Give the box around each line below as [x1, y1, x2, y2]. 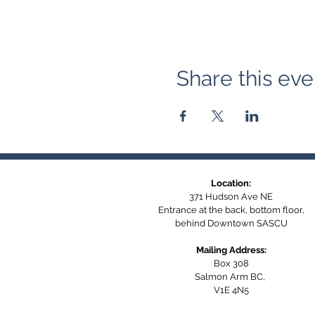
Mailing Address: [195, 245, 266, 255]
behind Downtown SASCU [174, 218, 288, 229]
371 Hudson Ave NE [189, 191, 273, 202]
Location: [211, 178, 251, 188]
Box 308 [213, 258, 249, 269]
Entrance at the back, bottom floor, [157, 205, 304, 215]
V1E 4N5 [213, 285, 249, 295]
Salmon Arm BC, [195, 271, 267, 282]
